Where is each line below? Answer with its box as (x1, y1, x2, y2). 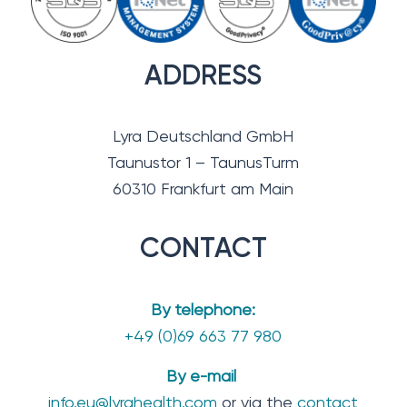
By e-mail (165, 366, 241, 386)
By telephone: (151, 299, 256, 319)
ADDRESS (144, 58, 263, 92)
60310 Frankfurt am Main (113, 179, 294, 199)
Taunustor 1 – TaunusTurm (107, 153, 300, 173)
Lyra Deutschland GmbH (113, 126, 294, 146)
